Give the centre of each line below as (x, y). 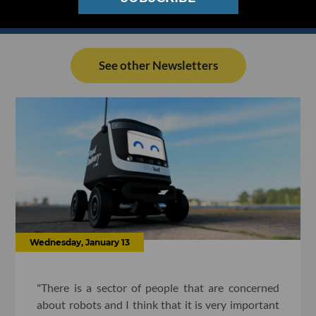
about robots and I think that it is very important (158, 304)
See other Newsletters (158, 66)
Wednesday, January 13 (80, 242)
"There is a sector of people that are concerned (158, 287)
